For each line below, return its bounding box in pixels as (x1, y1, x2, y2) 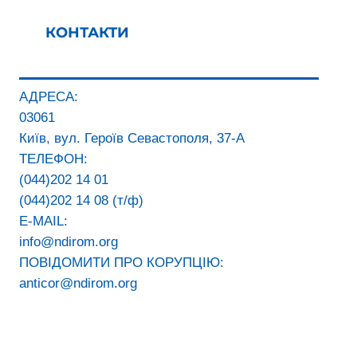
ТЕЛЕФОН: (19, 151, 88, 167)
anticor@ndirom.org (19, 276, 137, 292)
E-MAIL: (19, 214, 68, 229)
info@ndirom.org (19, 234, 118, 250)
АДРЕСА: (19, 89, 78, 105)
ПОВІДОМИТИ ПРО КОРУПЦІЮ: (19, 255, 224, 271)
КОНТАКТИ (45, 24, 129, 42)
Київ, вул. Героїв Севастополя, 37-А (19, 131, 245, 147)
